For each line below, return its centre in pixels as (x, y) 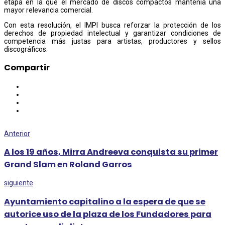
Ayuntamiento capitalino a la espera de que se (105, 201)
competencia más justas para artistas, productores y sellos (113, 41)
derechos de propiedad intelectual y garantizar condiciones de (113, 33)
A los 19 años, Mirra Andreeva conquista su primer (111, 152)
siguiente (19, 183)
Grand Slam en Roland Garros (68, 165)
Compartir (27, 68)
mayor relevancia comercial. (48, 10)
